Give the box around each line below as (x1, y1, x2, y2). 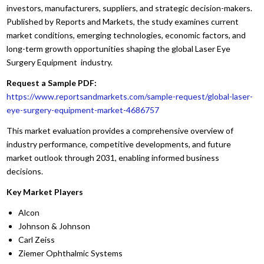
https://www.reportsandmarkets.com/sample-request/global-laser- (6, 91, 253, 101)
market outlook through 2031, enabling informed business (6, 152, 220, 163)
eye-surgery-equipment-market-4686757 (6, 104, 160, 115)
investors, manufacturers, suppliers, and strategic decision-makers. (6, 2, 253, 13)
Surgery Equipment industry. (6, 57, 113, 67)
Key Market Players (6, 186, 84, 197)
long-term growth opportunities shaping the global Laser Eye (6, 43, 231, 54)
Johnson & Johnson (18, 220, 91, 231)
